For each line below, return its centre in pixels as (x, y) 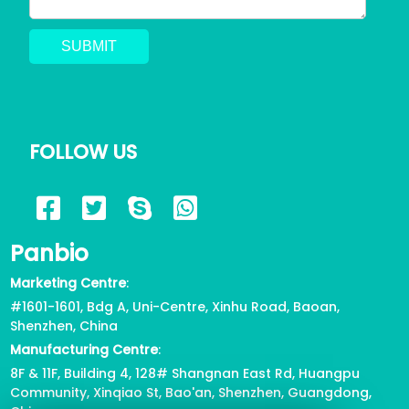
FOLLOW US (84, 152)
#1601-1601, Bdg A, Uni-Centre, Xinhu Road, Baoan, (175, 307)
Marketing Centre (68, 283)
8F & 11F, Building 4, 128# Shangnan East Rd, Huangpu (185, 374)
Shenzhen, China (64, 326)
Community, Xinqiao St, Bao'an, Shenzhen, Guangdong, (191, 393)
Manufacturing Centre (84, 350)
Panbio (50, 254)
